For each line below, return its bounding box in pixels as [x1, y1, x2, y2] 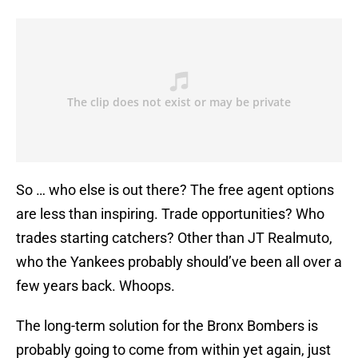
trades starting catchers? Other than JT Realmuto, [16, 229, 332, 247]
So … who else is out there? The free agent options [16, 181, 334, 199]
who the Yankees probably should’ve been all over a [16, 253, 342, 271]
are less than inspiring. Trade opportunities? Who [16, 205, 324, 223]
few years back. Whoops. [16, 277, 175, 295]
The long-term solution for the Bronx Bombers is [16, 317, 318, 335]
